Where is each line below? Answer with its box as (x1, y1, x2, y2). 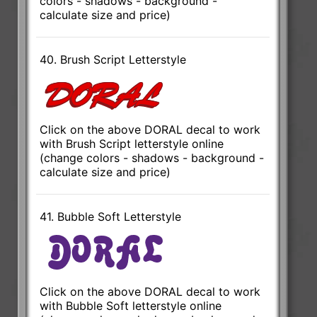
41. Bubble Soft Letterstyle (40, 209, 182, 224)
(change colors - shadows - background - (40, 151, 265, 166)
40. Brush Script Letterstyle (40, 52, 187, 67)
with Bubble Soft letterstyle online (40, 299, 222, 313)
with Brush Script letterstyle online (40, 137, 224, 151)
